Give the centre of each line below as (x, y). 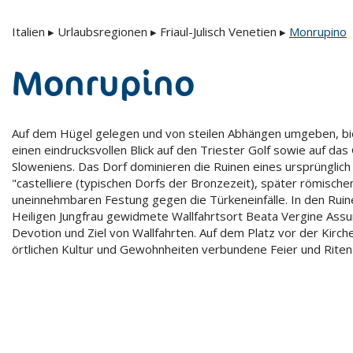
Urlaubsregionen (102, 32)
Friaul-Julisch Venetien (218, 32)
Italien (28, 32)
